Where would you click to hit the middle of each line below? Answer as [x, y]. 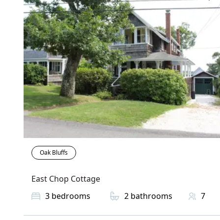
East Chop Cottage [66, 179]
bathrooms [151, 196]
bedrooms [71, 196]
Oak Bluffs [54, 153]
